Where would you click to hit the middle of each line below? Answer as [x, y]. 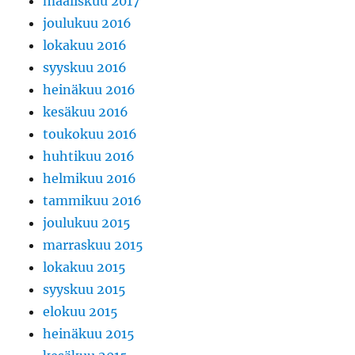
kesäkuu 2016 [86, 112]
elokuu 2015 [81, 312]
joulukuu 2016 [88, 23]
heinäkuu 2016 [90, 90]
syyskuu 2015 [85, 290]
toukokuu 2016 [90, 134]
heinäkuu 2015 [89, 334]
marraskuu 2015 [94, 245]
